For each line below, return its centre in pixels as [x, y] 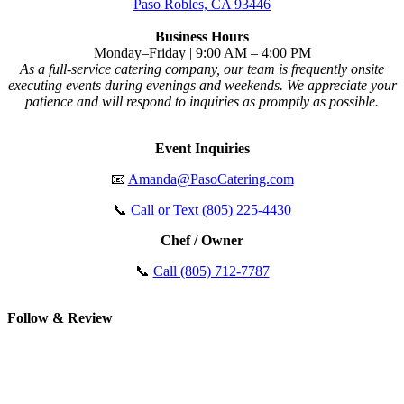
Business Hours [202, 36]
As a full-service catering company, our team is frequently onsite [202, 69]
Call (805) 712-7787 [211, 271]
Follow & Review [60, 317]
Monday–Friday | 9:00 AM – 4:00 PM [202, 52]
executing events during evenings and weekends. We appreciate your [202, 85]
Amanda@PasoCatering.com [211, 179]
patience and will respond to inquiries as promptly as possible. [202, 101]
